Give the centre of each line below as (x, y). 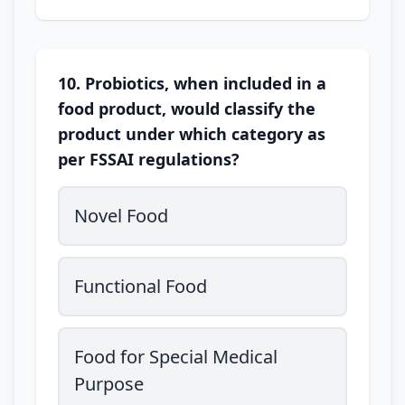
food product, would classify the (187, 108)
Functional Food (141, 286)
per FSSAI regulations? (149, 159)
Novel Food (121, 216)
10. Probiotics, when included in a (192, 83)
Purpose (109, 384)
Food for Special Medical (176, 357)
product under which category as (192, 134)
